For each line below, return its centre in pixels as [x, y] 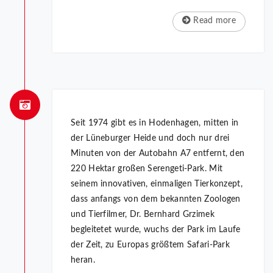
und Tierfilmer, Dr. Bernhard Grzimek [143, 215]
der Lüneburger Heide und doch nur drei [150, 139]
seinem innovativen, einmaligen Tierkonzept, [157, 184]
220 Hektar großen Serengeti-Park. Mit [147, 169]
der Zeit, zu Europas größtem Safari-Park [151, 245]
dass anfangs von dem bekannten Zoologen [156, 200]
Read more [213, 21]
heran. [83, 261]
